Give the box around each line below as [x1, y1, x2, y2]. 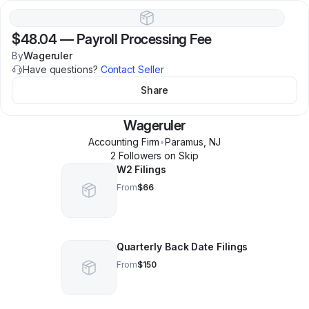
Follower [116, 150, 157, 161]
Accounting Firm [88, 136, 160, 148]
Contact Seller [100, 63, 164, 75]
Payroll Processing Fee [76, 31, 212, 48]
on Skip [161, 150, 199, 161]
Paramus [165, 136, 203, 148]
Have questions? [23, 63, 101, 75]
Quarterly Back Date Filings [116, 241, 248, 252]
